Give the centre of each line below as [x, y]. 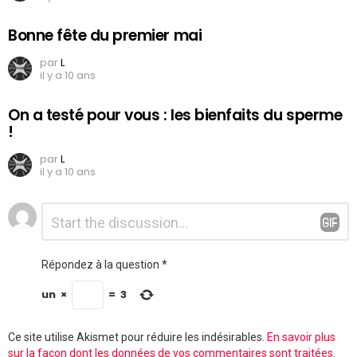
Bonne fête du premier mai [105, 36]
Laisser [34, 210]
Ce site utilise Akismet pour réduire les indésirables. [137, 337]
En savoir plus [301, 337]
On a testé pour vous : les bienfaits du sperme [175, 115]
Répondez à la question [100, 264]
